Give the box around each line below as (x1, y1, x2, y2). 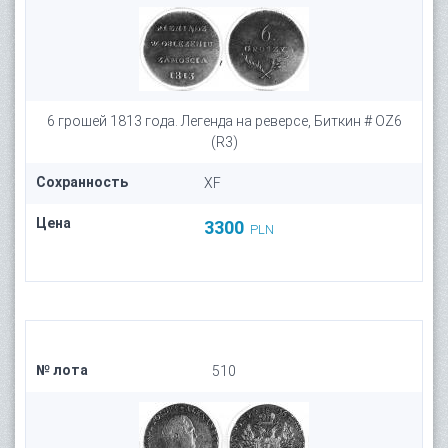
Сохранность (36, 174, 128, 190)
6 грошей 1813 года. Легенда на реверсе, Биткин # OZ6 (46, 113, 402, 129)
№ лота (36, 362, 88, 378)
